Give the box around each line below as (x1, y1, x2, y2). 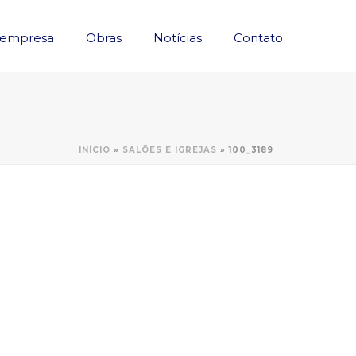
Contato (234, 30, 283, 45)
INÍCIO (79, 145, 110, 155)
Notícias (153, 30, 202, 45)
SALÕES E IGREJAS (122, 145, 217, 155)
